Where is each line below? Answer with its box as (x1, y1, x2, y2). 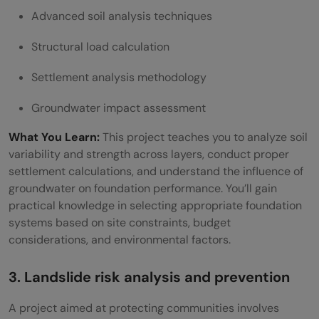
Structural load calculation (31, 39, 169, 55)
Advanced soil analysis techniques (31, 9, 212, 24)
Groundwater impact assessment (31, 100, 206, 116)
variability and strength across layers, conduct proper (9, 147, 289, 162)
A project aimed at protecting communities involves (9, 300, 279, 316)
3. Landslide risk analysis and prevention (9, 268, 290, 287)
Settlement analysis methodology (31, 70, 206, 85)
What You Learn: (9, 130, 103, 145)
